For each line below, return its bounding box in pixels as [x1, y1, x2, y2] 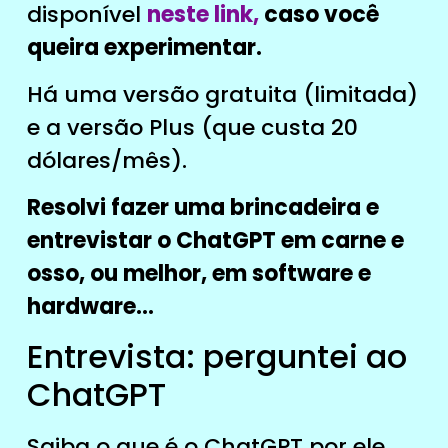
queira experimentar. [26, 31, 262, 63]
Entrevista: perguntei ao [26, 333, 407, 379]
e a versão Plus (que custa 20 [26, 111, 358, 143]
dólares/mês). [26, 144, 187, 176]
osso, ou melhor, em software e [26, 258, 371, 290]
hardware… [26, 291, 154, 323]
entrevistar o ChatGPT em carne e [26, 225, 404, 257]
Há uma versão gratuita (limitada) [26, 78, 418, 110]
